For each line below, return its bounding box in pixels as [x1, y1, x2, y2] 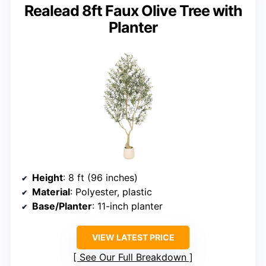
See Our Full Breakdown [80, 251, 186, 264]
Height [32, 172, 63, 184]
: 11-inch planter [92, 200, 163, 213]
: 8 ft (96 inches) [63, 172, 138, 184]
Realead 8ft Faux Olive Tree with [24, 2, 242, 20]
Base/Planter [32, 200, 92, 213]
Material [32, 186, 70, 198]
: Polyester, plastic [70, 186, 152, 198]
